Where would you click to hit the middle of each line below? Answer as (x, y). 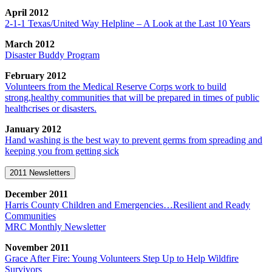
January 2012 (33, 129)
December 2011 (36, 194)
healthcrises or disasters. (51, 108)
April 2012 (27, 12)
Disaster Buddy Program (52, 55)
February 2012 (36, 75)
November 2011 (37, 247)
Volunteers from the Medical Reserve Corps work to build (116, 86)
